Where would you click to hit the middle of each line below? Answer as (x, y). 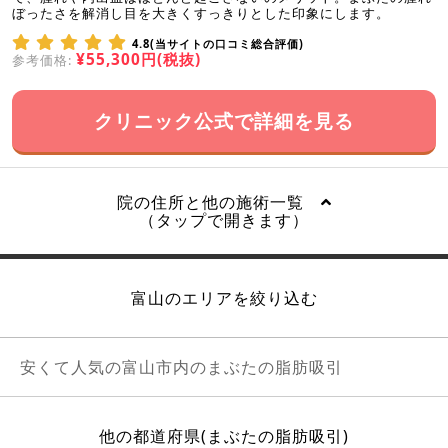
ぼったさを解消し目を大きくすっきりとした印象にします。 (201, 12)
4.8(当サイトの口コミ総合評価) (218, 43)
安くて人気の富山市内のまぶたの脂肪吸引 (181, 366)
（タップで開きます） (224, 219)
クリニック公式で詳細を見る (224, 120)
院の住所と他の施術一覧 (218, 201)
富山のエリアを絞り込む (224, 297)
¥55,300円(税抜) (138, 59)
